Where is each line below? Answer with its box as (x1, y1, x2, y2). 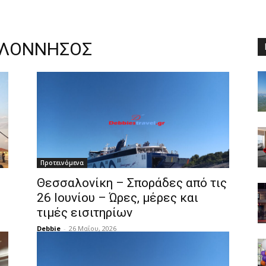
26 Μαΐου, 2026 (69, 224, 116, 233)
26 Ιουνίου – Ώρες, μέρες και (37, 191, 198, 205)
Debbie (37, 224, 61, 233)
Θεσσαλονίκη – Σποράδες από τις (37, 176, 227, 190)
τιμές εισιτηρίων (37, 205, 132, 220)
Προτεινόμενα (40, 159, 84, 167)
